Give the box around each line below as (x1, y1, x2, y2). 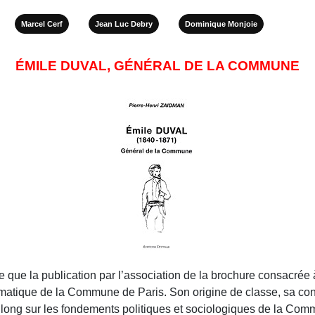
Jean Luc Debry (95, 19, 153, 28)
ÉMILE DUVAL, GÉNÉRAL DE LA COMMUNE (15, 58, 300, 73)
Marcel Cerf (21, 19, 63, 28)
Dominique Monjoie (185, 19, 257, 28)
